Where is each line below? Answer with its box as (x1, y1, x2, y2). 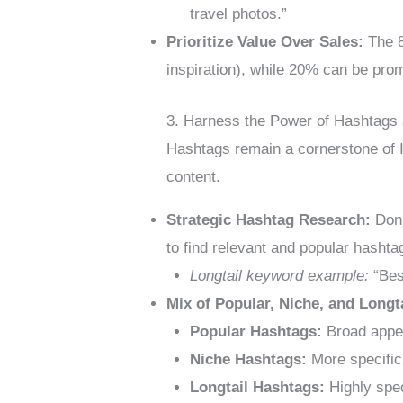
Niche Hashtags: (189, 350, 307, 368)
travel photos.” (189, 5, 287, 23)
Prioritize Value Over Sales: (166, 33, 364, 51)
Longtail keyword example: (189, 266, 369, 284)
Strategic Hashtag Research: (166, 210, 372, 228)
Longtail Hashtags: (189, 378, 325, 396)
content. (166, 167, 221, 185)
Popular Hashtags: (189, 322, 322, 340)
